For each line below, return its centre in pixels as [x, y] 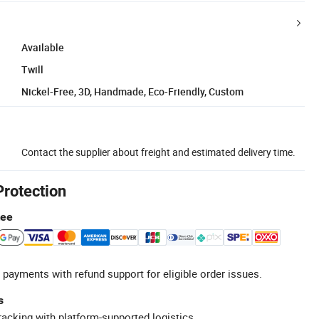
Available [43, 47]
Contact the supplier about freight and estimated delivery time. [158, 152]
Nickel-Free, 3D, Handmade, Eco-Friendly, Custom [132, 91]
